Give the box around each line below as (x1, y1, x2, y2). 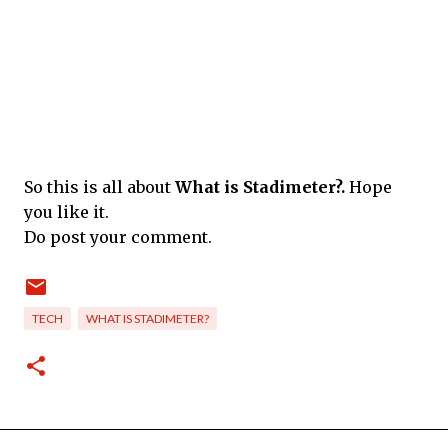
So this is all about (24, 177, 175, 197)
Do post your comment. (24, 227, 212, 247)
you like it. (24, 202, 109, 222)
